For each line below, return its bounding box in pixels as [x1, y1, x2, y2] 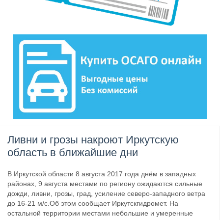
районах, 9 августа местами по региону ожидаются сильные [7, 180, 202, 188]
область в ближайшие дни [7, 146, 138, 159]
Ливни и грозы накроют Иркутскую [7, 134, 179, 146]
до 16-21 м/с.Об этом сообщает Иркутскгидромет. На [7, 199, 178, 208]
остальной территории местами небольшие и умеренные [7, 209, 193, 218]
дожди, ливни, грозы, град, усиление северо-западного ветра [7, 190, 205, 198]
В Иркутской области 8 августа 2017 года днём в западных [7, 170, 196, 178]
